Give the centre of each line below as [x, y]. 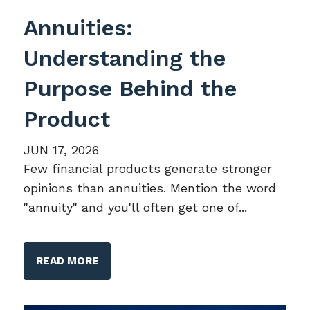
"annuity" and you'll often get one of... [136, 208]
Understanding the [125, 58]
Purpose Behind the [130, 89]
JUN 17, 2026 [62, 150]
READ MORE [67, 261]
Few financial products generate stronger [148, 169]
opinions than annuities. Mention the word [150, 188]
